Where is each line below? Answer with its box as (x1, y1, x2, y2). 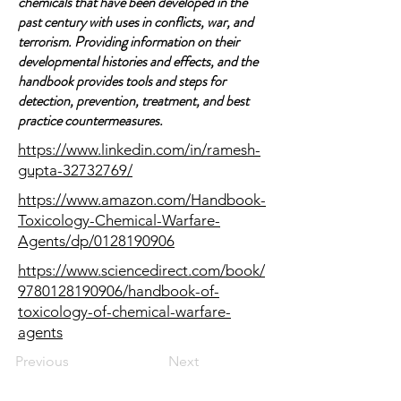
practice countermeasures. (18, 110, 163, 131)
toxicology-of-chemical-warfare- (18, 303, 231, 320)
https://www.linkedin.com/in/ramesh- (18, 141, 260, 158)
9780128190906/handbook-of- (18, 282, 219, 300)
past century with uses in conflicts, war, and (18, 12, 253, 32)
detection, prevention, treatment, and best (18, 90, 249, 111)
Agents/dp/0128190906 (18, 232, 175, 250)
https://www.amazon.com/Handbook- (18, 191, 266, 209)
